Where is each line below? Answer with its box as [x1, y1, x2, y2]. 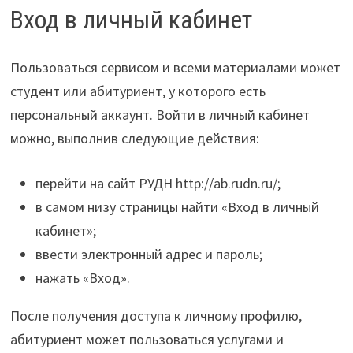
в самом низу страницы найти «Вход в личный [35, 197, 319, 216]
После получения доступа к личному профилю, [9, 306, 302, 325]
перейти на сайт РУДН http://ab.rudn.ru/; [35, 173, 281, 192]
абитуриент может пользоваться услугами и [9, 329, 284, 348]
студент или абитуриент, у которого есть [9, 81, 266, 100]
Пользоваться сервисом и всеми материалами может [9, 58, 340, 76]
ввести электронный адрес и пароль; [35, 244, 262, 263]
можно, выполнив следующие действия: [9, 128, 259, 147]
